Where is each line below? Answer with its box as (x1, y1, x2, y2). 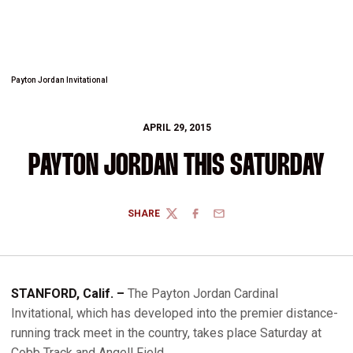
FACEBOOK (188, 214, 240, 225)
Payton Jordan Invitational (11, 76, 108, 84)
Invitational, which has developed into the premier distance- (11, 306, 338, 321)
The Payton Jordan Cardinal (124, 286, 278, 301)
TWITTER (165, 214, 207, 225)
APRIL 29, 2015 (142, 122, 211, 133)
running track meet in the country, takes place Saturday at (11, 325, 321, 340)
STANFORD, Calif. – (11, 286, 124, 301)
